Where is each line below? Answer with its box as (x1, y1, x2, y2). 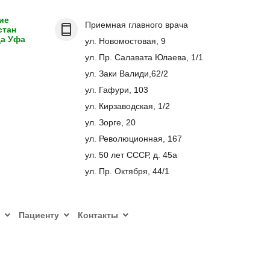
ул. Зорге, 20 (85, 118, 136, 127)
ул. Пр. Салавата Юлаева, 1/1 (85, 52, 204, 62)
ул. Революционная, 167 (85, 134, 183, 143)
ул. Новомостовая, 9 (85, 36, 166, 46)
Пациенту (18, 210, 59, 220)
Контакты (77, 210, 118, 220)
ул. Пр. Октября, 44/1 (85, 166, 170, 176)
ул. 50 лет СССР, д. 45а (85, 150, 178, 160)
